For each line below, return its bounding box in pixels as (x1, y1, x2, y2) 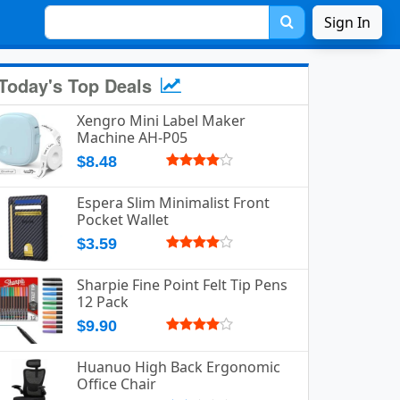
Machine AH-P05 (77, 128, 187, 147)
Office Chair (77, 374, 156, 394)
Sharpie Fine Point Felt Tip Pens (77, 275, 287, 295)
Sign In (324, 12, 371, 32)
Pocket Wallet (77, 210, 169, 229)
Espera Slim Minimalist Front (77, 193, 270, 212)
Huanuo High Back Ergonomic (77, 357, 280, 377)
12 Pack (77, 292, 129, 312)
